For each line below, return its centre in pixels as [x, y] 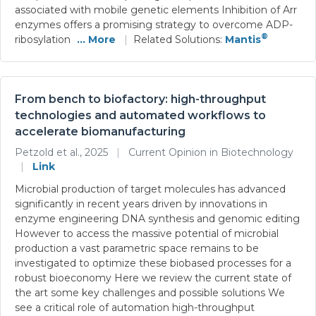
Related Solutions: [179, 39]
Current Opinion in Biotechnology [209, 152]
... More [96, 39]
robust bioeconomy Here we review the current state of [153, 278]
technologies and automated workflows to [140, 115]
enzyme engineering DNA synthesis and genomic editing [157, 218]
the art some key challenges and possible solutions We [150, 292]
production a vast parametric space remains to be [137, 248]
